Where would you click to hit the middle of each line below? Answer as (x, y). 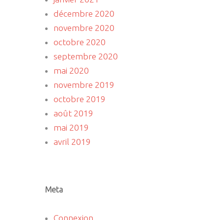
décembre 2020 (84, 14)
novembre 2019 (84, 85)
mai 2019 (71, 127)
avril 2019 (72, 142)
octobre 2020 (79, 42)
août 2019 (73, 113)
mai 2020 (71, 70)
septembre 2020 (85, 56)
